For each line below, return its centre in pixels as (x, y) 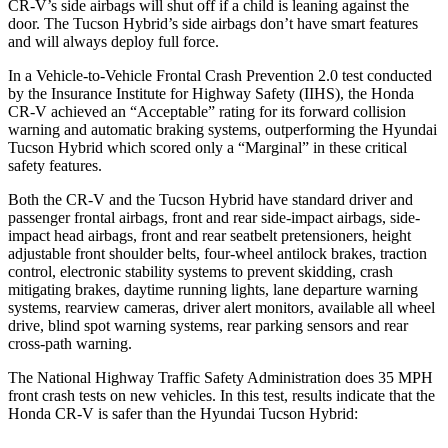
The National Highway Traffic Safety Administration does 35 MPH (220, 377)
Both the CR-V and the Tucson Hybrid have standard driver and (210, 199)
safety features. (55, 165)
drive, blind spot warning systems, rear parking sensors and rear (208, 325)
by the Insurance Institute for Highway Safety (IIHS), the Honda (211, 93)
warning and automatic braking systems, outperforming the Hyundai (222, 129)
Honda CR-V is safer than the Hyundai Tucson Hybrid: (183, 413)
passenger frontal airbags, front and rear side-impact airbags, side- (214, 217)
